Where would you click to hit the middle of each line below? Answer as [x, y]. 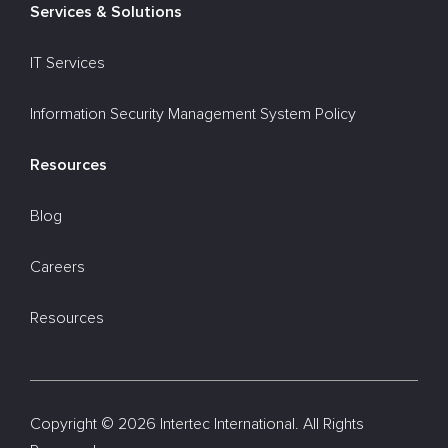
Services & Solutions [106, 12]
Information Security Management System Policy [193, 114]
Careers [57, 267]
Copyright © [74, 424]
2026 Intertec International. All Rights [241, 424]
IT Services [67, 63]
